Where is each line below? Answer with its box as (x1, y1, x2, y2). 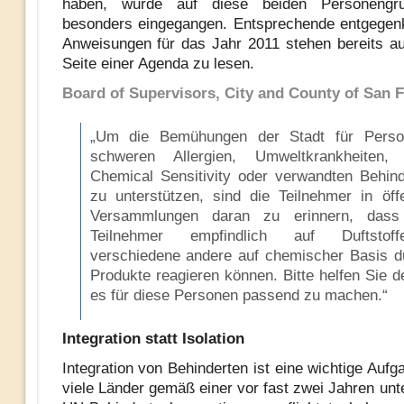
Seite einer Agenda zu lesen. (61, 55, 254, 72)
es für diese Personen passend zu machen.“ (89, 287, 388, 304)
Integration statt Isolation (61, 330, 244, 347)
